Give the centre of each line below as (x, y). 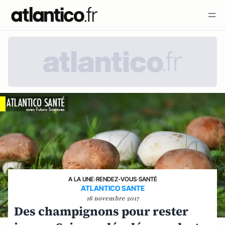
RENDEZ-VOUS (116, 179)
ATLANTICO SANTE (113, 188)
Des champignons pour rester (101, 211)
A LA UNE (81, 179)
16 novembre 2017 (113, 198)
